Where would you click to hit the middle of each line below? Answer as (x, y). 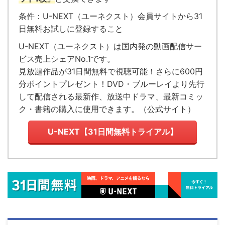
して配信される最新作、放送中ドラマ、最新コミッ (111, 97)
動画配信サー (178, 46)
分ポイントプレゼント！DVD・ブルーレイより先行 (111, 84)
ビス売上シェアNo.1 (55, 59)
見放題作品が (43, 72)
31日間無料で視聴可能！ (111, 72)
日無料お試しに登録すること (71, 29)
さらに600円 (179, 72)
